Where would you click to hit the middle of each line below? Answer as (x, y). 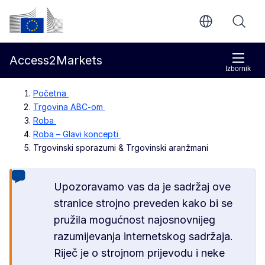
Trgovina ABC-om (68, 107)
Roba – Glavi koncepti (77, 134)
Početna (51, 93)
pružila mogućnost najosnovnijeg (135, 220)
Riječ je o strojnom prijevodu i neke (140, 253)
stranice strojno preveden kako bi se (143, 203)
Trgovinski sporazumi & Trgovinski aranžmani (121, 148)
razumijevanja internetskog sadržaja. (144, 236)
